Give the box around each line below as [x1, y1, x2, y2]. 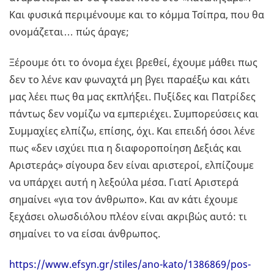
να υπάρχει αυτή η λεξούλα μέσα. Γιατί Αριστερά [9, 176, 239, 190]
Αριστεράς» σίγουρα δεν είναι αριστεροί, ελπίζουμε [9, 158, 254, 172]
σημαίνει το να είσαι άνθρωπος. [9, 227, 160, 241]
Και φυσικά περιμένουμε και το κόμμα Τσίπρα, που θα [9, 8, 264, 22]
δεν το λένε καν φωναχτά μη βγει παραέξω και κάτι [9, 73, 250, 87]
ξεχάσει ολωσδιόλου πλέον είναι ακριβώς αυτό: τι [9, 210, 247, 224]
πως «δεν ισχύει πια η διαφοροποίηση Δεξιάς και [9, 141, 242, 155]
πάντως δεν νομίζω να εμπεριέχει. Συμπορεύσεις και [9, 107, 259, 121]
